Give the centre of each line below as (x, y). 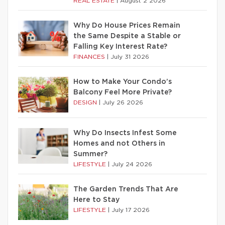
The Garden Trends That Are (126, 190)
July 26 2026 (123, 103)
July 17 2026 (131, 210)
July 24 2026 (132, 164)
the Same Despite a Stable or (127, 36)
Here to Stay (96, 200)
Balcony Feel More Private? (123, 93)
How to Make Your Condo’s (123, 82)
